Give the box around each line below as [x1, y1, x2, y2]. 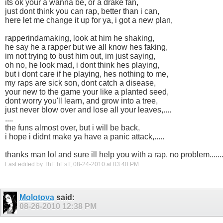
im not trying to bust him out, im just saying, [5, 51, 155, 60]
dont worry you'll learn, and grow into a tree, [5, 96, 158, 105]
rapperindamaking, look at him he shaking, [5, 33, 154, 42]
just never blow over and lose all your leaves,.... [5, 105, 171, 114]
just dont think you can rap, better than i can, [5, 6, 159, 15]
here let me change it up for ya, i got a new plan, [5, 15, 173, 24]
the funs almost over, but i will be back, [5, 123, 140, 132]
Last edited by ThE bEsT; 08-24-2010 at [5, 160, 113, 168]
